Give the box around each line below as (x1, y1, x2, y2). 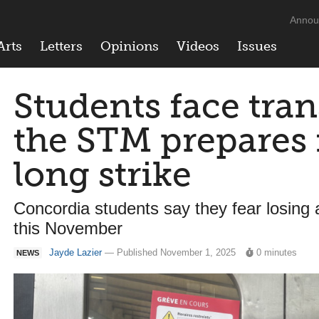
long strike (14, 154, 192, 194)
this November (14, 219, 122, 238)
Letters (40, 38, 83, 54)
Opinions (100, 38, 159, 54)
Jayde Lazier (49, 247, 102, 258)
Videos (177, 38, 219, 54)
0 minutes (256, 247, 298, 258)
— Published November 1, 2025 (102, 247, 239, 258)
